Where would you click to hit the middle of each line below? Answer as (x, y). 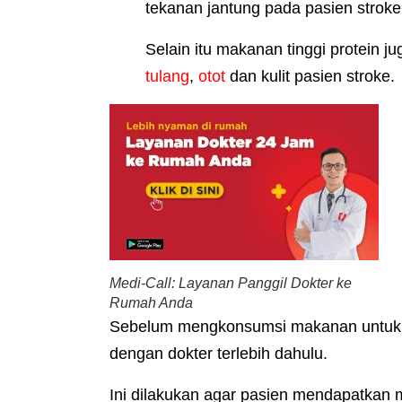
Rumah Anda (151, 303)
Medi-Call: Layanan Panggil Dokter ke (231, 284)
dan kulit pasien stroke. (310, 77)
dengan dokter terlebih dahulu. (218, 354)
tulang (167, 77)
